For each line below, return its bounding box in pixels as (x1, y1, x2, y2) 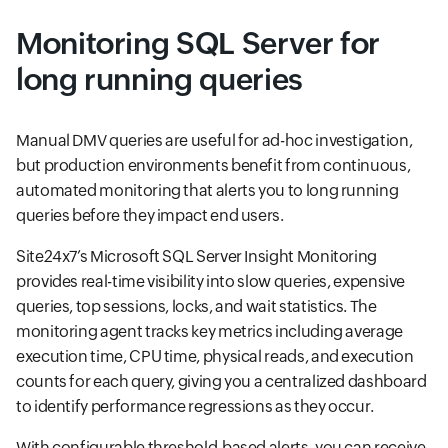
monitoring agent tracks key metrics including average (16, 322, 403, 342)
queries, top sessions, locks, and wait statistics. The (16, 297, 377, 317)
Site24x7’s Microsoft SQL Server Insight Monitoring (16, 247, 378, 267)
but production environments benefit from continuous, (16, 156, 411, 176)
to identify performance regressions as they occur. (16, 397, 375, 417)
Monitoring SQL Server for (16, 26, 381, 62)
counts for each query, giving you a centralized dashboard (16, 372, 427, 392)
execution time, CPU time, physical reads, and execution (16, 347, 414, 367)
